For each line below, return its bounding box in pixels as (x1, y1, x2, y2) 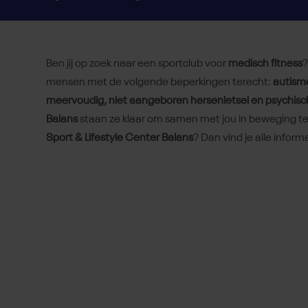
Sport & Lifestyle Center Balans (46, 133, 193, 144)
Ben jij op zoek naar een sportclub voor (46, 58, 228, 70)
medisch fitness (228, 58, 302, 70)
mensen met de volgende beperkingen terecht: (46, 77, 273, 89)
